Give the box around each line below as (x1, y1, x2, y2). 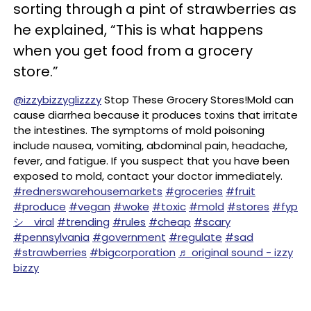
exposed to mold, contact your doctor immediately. (13, 169, 283, 183)
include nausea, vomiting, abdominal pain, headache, (13, 138, 287, 153)
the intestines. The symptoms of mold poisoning (13, 123, 264, 137)
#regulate (169, 230, 222, 244)
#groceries (165, 184, 223, 199)
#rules (112, 215, 146, 229)
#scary (194, 215, 230, 229)
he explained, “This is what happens (13, 20, 263, 40)
